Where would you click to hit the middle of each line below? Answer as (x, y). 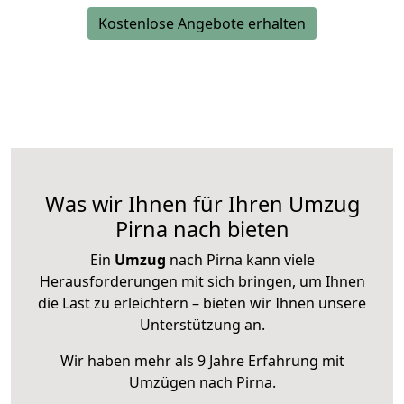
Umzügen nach (182, 383)
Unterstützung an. (202, 325)
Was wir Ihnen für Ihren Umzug (202, 204)
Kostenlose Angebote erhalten (202, 24)
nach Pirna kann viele (240, 260)
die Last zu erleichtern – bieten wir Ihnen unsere (202, 303)
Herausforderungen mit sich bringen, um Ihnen (202, 282)
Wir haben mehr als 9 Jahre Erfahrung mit (202, 361)
